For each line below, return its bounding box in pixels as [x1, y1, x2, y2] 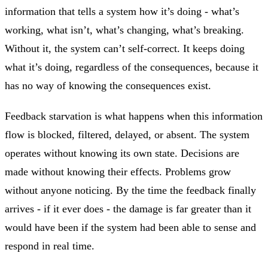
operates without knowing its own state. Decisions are [5, 147, 239, 159]
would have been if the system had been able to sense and [5, 221, 256, 233]
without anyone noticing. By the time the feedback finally [5, 184, 256, 196]
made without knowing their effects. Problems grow [5, 165, 231, 178]
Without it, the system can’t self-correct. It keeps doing [5, 42, 245, 54]
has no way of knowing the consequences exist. [5, 79, 211, 92]
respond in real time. [5, 239, 95, 252]
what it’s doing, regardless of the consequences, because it [5, 60, 258, 73]
